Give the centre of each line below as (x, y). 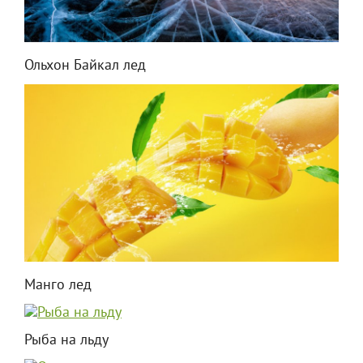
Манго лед (58, 285)
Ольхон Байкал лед (85, 66)
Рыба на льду (66, 340)
